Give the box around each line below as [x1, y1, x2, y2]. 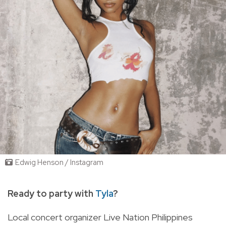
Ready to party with [8, 187, 95, 199]
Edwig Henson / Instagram [15, 157, 103, 168]
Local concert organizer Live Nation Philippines [8, 211, 193, 223]
